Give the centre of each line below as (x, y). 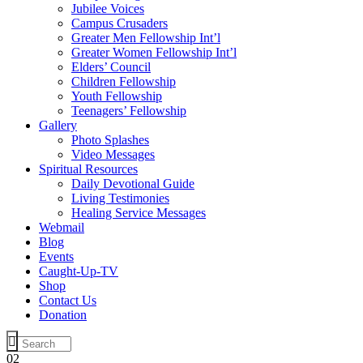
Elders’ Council (111, 67)
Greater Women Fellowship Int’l (154, 52)
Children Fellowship (124, 81)
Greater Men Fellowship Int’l (146, 38)
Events (56, 256)
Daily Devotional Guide (133, 184)
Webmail (62, 227)
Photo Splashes (110, 140)
